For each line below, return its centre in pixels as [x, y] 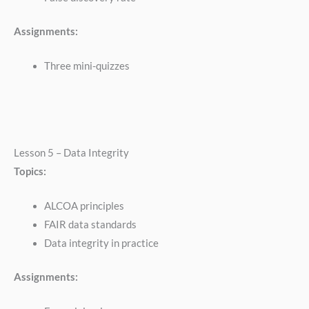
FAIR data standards [90, 225]
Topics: [30, 171]
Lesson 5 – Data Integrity [71, 152]
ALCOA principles [84, 206]
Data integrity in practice [101, 243]
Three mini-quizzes [87, 66]
